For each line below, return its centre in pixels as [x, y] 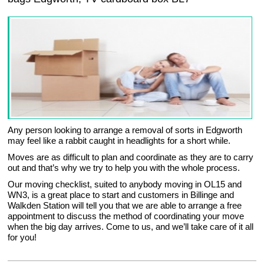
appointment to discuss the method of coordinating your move [126, 216]
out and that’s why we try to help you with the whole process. [124, 168]
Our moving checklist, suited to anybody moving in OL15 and [125, 184]
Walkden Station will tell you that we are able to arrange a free [125, 206]
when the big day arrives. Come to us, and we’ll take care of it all [131, 227]
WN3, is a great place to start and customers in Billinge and [121, 195]
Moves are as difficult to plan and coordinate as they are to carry [131, 157]
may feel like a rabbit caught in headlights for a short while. [119, 141]
